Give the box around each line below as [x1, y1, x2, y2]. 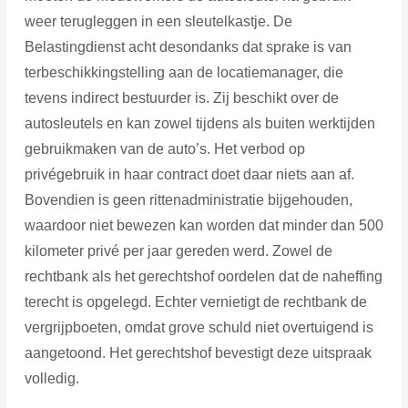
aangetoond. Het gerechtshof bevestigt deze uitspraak [24, 344, 372, 361]
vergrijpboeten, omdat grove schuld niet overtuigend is [24, 319, 373, 335]
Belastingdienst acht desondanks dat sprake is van [24, 38, 352, 55]
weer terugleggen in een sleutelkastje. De [24, 13, 292, 29]
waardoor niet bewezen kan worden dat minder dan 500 [24, 217, 383, 233]
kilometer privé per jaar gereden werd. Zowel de [24, 242, 332, 259]
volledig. [24, 370, 79, 386]
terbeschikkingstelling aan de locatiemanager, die [24, 64, 343, 80]
